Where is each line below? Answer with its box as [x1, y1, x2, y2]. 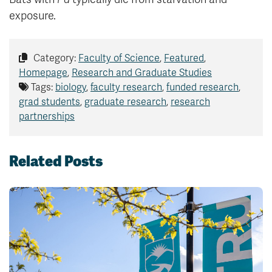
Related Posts [9, 152, 103, 171]
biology [55, 81, 86, 94]
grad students [19, 96, 80, 109]
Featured [164, 52, 204, 65]
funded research [166, 81, 239, 94]
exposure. [9, 9, 56, 23]
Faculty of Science [78, 52, 160, 65]
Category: [31, 52, 78, 65]
